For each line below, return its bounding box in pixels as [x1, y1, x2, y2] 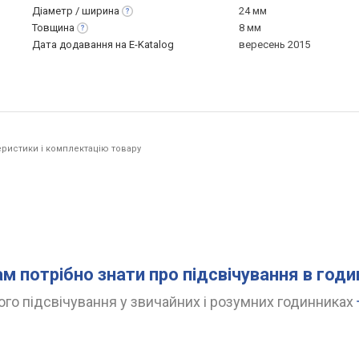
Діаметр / [32, 5, 82, 17]
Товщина [32, 22, 75, 34]
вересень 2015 [239, 38, 310, 50]
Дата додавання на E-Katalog [32, 38, 174, 50]
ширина [82, 5, 119, 17]
